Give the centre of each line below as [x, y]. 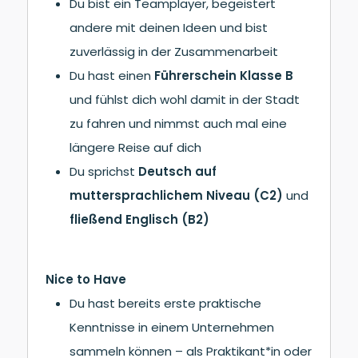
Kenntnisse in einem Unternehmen [172, 327]
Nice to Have [86, 279]
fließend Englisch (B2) [140, 219]
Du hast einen [112, 75]
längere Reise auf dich [136, 147]
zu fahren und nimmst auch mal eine [179, 123]
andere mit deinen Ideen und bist [169, 27]
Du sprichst [104, 171]
